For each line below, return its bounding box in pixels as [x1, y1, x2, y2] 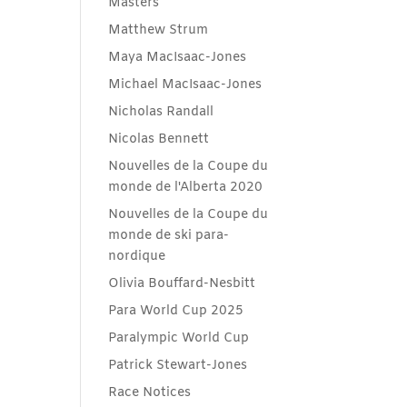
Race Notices [108, 384, 192, 402]
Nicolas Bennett [108, 131, 210, 148]
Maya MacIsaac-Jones [108, 49, 247, 66]
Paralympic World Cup [108, 330, 250, 347]
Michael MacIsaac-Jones [108, 76, 263, 94]
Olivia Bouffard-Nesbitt [108, 275, 256, 293]
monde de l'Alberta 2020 [108, 179, 263, 196]
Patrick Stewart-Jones [108, 357, 248, 374]
